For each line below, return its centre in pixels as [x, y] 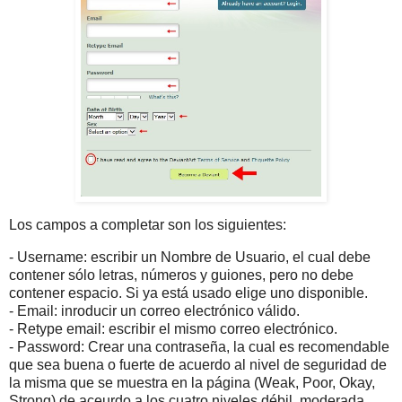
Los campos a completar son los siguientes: [148, 225]
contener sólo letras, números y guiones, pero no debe [181, 275]
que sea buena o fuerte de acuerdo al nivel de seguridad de [198, 364]
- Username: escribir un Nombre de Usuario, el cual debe [190, 257]
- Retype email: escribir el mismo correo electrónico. [173, 328]
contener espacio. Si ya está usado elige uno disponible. [188, 293]
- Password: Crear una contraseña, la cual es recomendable [199, 346]
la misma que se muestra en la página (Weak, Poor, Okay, [192, 382]
